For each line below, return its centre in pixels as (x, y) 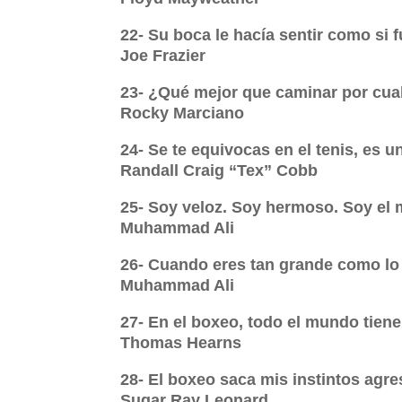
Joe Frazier (163, 56)
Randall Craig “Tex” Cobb (219, 171)
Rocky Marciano (183, 114)
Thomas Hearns (181, 343)
